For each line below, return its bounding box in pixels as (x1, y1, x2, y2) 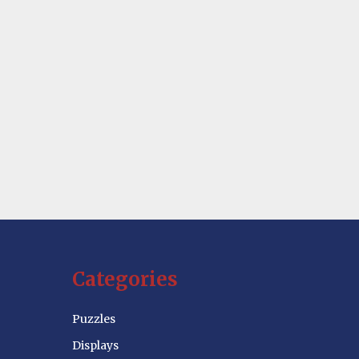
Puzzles (71, 312, 115, 327)
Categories (71, 267, 178, 292)
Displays (71, 338, 119, 353)
